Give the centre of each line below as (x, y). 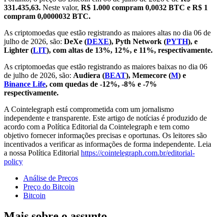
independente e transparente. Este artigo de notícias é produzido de (105, 118)
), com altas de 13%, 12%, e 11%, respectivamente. (130, 50)
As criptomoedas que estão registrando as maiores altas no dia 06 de (107, 33)
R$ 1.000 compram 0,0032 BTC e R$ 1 (144, 8)
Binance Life (25, 84)
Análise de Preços (51, 178)
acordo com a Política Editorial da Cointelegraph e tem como (97, 127)
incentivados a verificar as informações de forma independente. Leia (108, 144)
